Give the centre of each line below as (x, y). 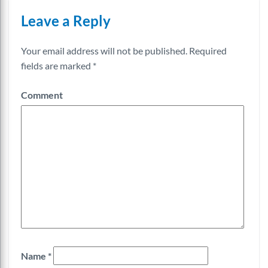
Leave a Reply (66, 20)
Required (207, 50)
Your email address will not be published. (104, 50)
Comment (42, 95)
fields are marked (57, 65)
